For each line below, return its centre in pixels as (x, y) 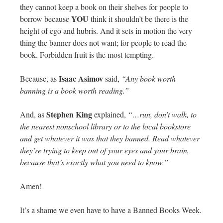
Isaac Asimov (81, 78)
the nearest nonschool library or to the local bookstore (105, 126)
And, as (33, 114)
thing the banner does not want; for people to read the (103, 42)
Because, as (39, 78)
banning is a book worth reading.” (74, 90)
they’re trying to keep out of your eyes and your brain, (105, 150)
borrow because (46, 18)
